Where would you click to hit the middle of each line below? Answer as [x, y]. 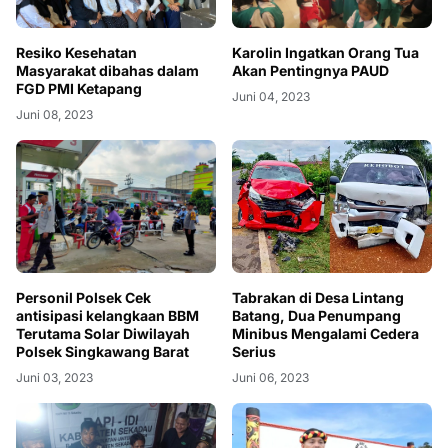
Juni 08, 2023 [54, 115]
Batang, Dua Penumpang [316, 316]
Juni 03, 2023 [54, 378]
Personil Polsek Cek [83, 298]
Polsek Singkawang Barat [102, 352]
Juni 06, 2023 [270, 378]
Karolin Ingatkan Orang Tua [325, 53]
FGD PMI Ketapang [79, 89]
